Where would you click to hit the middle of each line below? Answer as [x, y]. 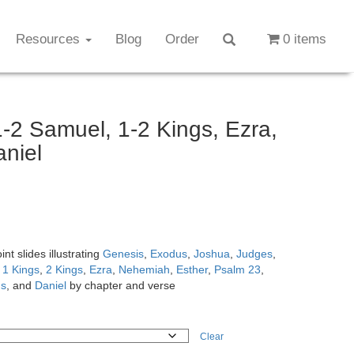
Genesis [123, 253]
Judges [254, 253]
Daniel [50, 285]
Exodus [168, 253]
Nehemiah [144, 269]
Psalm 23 [237, 269]
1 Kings [21, 269]
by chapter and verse [121, 285]
